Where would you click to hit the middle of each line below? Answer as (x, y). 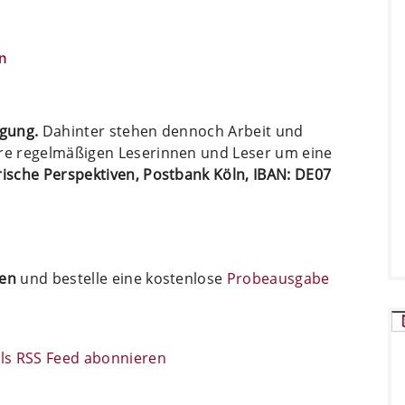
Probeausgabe (278, 278)
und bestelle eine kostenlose (122, 278)
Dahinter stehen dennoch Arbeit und (171, 131)
